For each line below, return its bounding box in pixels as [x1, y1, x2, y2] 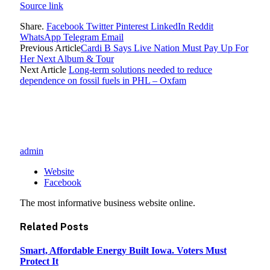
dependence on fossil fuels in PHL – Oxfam [20, 75, 186, 86]
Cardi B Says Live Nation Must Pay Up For [81, 42, 248, 53]
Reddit [188, 20, 213, 31]
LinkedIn [151, 20, 186, 31]
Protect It [20, 256, 58, 267]
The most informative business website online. [20, 197, 195, 208]
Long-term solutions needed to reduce [69, 64, 212, 75]
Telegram [63, 31, 99, 42]
